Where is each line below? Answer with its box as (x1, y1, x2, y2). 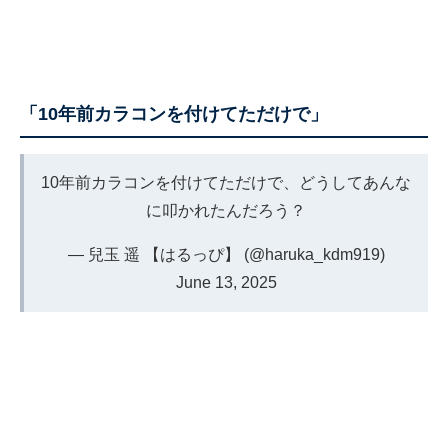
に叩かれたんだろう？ (146, 202, 306, 220)
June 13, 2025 (175, 274, 277, 292)
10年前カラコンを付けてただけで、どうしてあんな (41, 174, 411, 192)
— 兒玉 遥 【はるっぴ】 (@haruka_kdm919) (67, 246, 385, 264)
